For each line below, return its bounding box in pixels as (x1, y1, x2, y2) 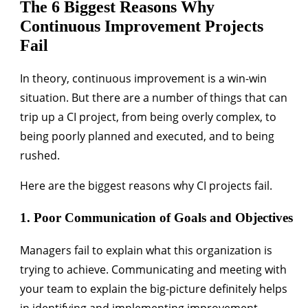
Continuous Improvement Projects (20, 17, 263, 36)
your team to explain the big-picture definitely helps (20, 280, 287, 296)
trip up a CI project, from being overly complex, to (20, 109, 276, 125)
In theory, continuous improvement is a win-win (20, 71, 267, 87)
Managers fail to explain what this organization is (20, 242, 272, 258)
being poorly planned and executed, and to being (20, 129, 274, 144)
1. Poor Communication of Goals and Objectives (20, 210, 293, 225)
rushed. (20, 148, 60, 164)
